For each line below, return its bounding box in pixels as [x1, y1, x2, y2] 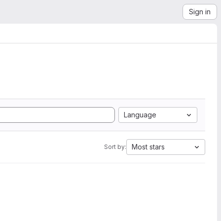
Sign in [189, 7, 211, 16]
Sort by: [104, 143, 126, 150]
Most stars [132, 143, 165, 151]
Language [124, 110, 156, 119]
